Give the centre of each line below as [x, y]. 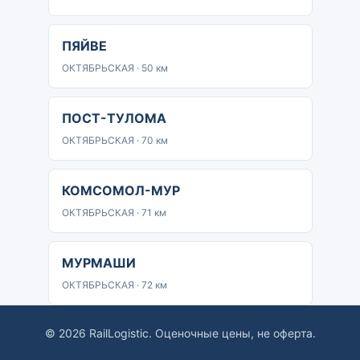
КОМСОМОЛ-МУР [121, 190]
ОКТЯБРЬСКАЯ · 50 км [115, 68]
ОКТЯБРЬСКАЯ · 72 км [114, 285]
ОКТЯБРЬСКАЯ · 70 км [115, 140]
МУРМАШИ [98, 263]
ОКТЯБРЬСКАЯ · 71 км [114, 213]
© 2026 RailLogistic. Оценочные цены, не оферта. [180, 333]
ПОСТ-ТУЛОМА [114, 118]
